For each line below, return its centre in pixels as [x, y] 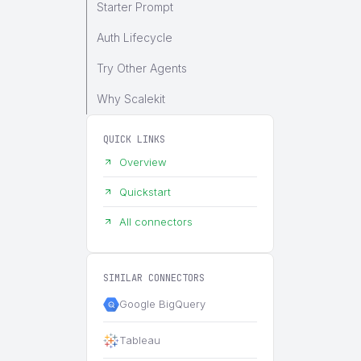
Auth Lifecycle [135, 37]
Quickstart [145, 192]
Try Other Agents [142, 68]
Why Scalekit [131, 99]
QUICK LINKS [134, 139]
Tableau [140, 340]
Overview [143, 162]
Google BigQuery [162, 304]
